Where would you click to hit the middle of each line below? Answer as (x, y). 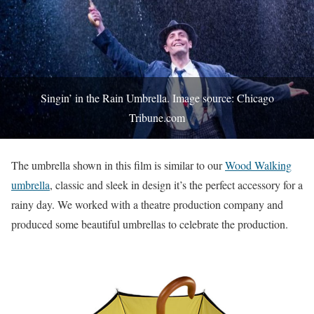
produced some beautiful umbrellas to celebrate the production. (150, 224)
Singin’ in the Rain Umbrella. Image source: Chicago (157, 97)
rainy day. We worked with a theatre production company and (147, 204)
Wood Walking (258, 165)
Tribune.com (157, 117)
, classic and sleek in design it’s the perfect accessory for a (176, 184)
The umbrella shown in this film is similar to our (118, 165)
